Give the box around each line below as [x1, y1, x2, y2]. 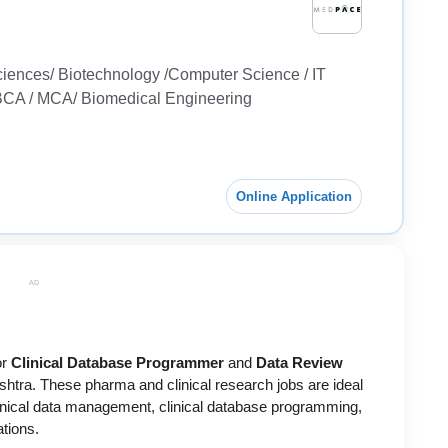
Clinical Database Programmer [11, 354, 224, 372]
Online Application [236, 188, 353, 204]
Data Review [256, 354, 343, 372]
